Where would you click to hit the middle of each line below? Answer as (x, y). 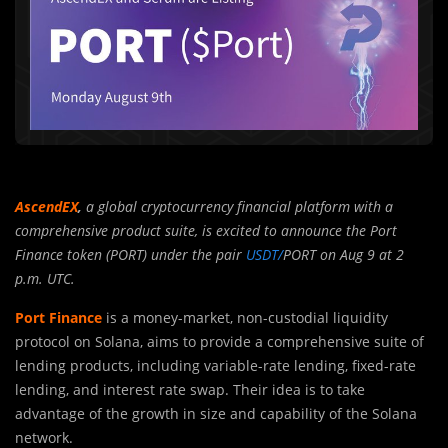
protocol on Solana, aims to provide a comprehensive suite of (219, 342)
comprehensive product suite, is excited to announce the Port (206, 231)
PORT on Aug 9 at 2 (343, 255)
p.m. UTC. (47, 279)
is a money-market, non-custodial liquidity (245, 318)
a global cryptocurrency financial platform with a (239, 207)
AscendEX (46, 207)
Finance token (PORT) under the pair (130, 255)
